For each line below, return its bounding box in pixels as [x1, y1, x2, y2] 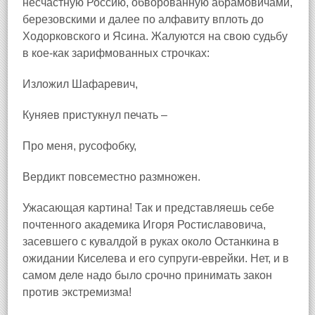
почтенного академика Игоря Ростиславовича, [22, 219, 266, 231]
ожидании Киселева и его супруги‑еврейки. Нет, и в [22, 252, 289, 264]
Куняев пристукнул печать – [22, 109, 167, 121]
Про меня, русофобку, [22, 140, 136, 152]
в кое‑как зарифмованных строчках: [22, 47, 210, 59]
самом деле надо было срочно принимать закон [22, 269, 272, 281]
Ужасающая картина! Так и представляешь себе [22, 202, 274, 214]
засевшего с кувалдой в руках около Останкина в [22, 236, 279, 247]
